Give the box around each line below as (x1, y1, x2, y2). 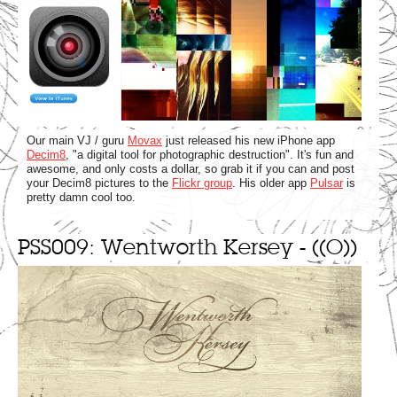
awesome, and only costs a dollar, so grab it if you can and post (27, 162, 354, 176)
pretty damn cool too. (27, 191, 136, 205)
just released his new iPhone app (162, 134, 335, 148)
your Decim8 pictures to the (27, 176, 172, 191)
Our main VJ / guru (27, 134, 128, 148)
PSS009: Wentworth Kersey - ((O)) (18, 233, 357, 261)
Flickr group (172, 176, 232, 191)
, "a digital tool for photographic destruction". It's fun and (66, 148, 354, 162)
